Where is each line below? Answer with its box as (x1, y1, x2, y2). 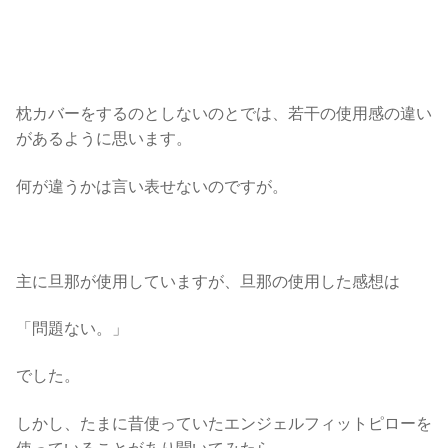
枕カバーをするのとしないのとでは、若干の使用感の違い (16, 105, 432, 123)
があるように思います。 (16, 130, 192, 148)
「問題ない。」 (16, 319, 128, 337)
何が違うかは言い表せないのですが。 (16, 177, 288, 195)
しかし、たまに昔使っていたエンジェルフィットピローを (16, 414, 432, 432)
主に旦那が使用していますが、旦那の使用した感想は (16, 272, 400, 290)
